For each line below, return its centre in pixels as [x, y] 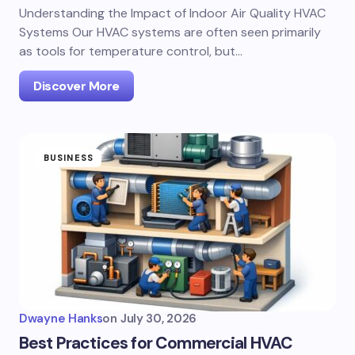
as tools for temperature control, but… [131, 51]
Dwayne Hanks [61, 319]
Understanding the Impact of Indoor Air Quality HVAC [172, 13]
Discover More [76, 86]
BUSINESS [69, 158]
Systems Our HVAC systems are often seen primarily [170, 32]
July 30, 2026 [158, 319]
